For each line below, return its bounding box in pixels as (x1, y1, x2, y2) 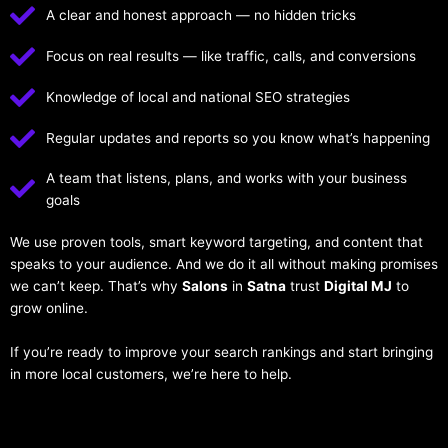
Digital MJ (324, 277, 392, 294)
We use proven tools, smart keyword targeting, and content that (10, 233, 423, 250)
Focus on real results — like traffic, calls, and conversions (46, 48, 417, 65)
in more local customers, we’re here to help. (10, 365, 292, 382)
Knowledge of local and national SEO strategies (46, 89, 351, 106)
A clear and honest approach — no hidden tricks (46, 7, 357, 24)
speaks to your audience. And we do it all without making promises (10, 255, 438, 272)
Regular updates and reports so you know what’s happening (46, 130, 431, 147)
